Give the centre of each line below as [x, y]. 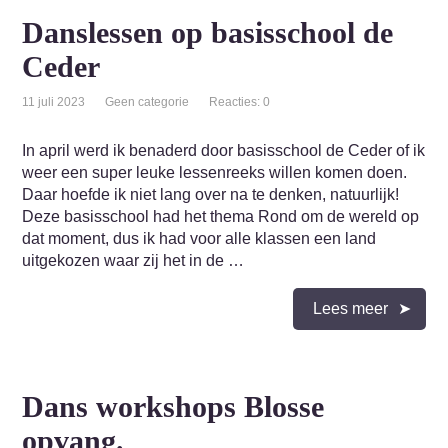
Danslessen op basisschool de [208, 32]
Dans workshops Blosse [173, 406]
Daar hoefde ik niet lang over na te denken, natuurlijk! [211, 194]
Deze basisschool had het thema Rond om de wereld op [221, 216]
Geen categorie [147, 102]
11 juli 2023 [54, 102]
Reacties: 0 [240, 102]
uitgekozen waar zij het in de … [133, 260]
